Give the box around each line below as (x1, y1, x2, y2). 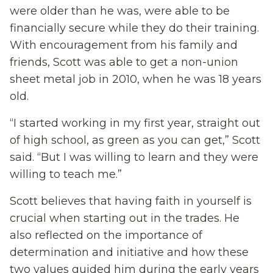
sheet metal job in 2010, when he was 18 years (10, 73, 261, 86)
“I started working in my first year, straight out (10, 116, 260, 130)
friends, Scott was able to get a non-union (10, 55, 238, 69)
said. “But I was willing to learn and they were (10, 151, 258, 164)
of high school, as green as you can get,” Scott (10, 133, 260, 147)
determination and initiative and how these (10, 246, 249, 259)
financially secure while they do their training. (10, 21, 259, 35)
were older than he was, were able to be (10, 4, 230, 18)
